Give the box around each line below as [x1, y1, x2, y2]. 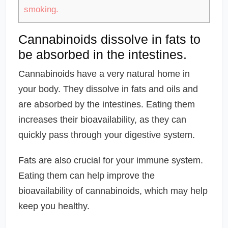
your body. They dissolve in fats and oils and [18, 83, 198, 94]
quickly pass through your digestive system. [18, 129, 195, 140]
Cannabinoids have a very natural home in [18, 68, 190, 79]
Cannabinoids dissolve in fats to [18, 32, 201, 46]
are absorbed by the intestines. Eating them [18, 99, 195, 109]
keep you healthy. [18, 201, 90, 211]
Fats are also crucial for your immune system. [18, 155, 203, 165]
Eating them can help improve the [18, 170, 155, 181]
